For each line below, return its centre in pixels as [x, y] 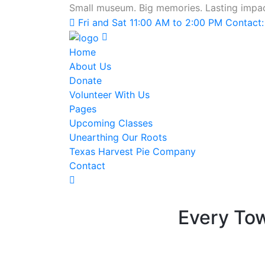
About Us [90, 66]
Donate [85, 80]
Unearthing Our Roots [118, 137]
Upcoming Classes [111, 123]
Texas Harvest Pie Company [132, 151]
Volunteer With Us [109, 94]
